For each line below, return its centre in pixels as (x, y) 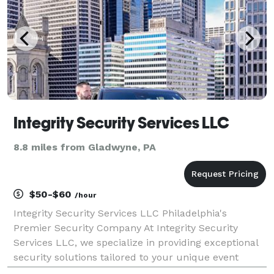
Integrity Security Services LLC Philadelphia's (120, 213)
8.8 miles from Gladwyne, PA (85, 147)
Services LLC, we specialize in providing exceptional (136, 242)
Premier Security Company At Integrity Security (126, 228)
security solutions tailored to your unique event (126, 257)
